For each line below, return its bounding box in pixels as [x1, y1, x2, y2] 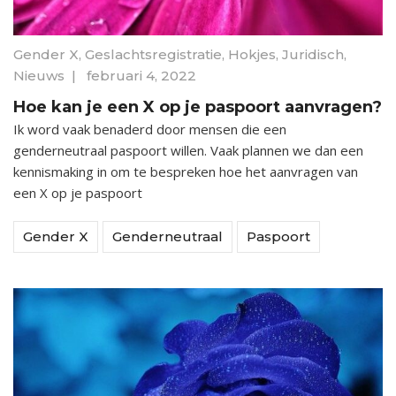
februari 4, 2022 [87, 66, 196, 84]
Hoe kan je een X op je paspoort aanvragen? [13, 96, 382, 117]
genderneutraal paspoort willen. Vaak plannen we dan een [13, 141, 363, 159]
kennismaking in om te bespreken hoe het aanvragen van [13, 162, 358, 180]
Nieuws [13, 66, 65, 84]
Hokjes [228, 45, 276, 63]
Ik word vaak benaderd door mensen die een [13, 119, 286, 138]
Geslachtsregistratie [85, 45, 222, 63]
